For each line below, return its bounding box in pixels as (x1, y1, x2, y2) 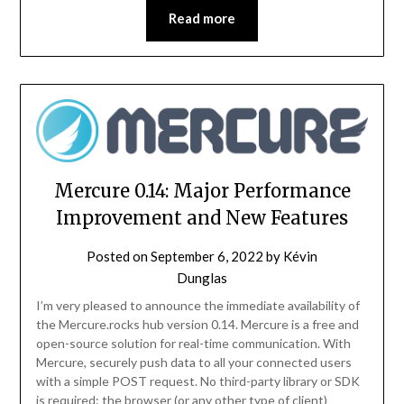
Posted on (87, 247, 151, 264)
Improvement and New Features (56, 206, 348, 229)
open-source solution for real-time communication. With (35, 335, 351, 351)
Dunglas (177, 269, 227, 286)
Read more (169, 10, 235, 27)
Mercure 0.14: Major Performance (53, 179, 351, 202)
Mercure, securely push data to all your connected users (35, 353, 352, 370)
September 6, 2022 (151, 247, 263, 264)
